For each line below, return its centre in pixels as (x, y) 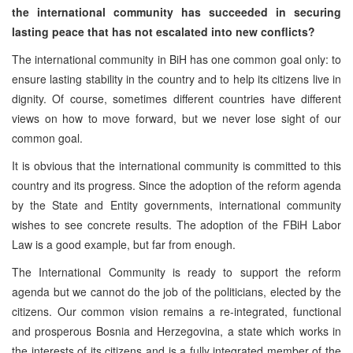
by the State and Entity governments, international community (176, 204)
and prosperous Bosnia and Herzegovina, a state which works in (176, 331)
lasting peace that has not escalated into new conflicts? (163, 31)
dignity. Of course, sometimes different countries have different (176, 98)
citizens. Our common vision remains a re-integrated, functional (176, 311)
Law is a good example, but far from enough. (124, 244)
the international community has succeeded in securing (176, 11)
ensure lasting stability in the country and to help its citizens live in (176, 78)
